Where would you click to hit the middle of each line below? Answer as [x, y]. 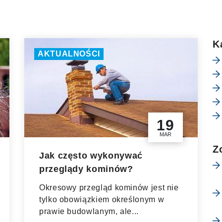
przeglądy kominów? [86, 169]
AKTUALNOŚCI [69, 54]
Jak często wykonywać [91, 156]
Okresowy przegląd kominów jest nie [109, 188]
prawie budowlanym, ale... [89, 211]
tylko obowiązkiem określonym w [102, 199]
